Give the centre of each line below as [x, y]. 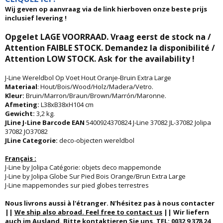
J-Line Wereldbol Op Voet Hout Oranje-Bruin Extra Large [88, 78]
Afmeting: [23, 105]
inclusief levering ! [36, 18]
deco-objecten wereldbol [97, 140]
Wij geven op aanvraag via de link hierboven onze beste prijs [106, 9]
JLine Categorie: [32, 140]
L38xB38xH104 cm [67, 105]
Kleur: [15, 96]
